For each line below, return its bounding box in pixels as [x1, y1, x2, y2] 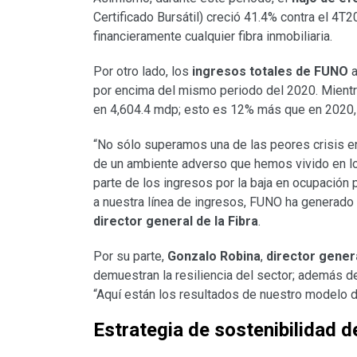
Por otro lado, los [93, 64, 192, 80]
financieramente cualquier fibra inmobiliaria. [93, 29, 332, 45]
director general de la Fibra [93, 214, 258, 229]
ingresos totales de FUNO [192, 64, 348, 80]
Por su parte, [93, 249, 167, 265]
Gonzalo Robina [167, 249, 261, 265]
